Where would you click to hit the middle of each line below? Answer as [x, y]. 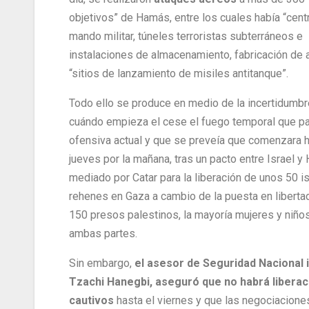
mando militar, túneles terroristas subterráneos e [186, 37]
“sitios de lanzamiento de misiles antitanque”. [179, 74]
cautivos [93, 301]
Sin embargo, [102, 263]
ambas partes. [103, 234]
